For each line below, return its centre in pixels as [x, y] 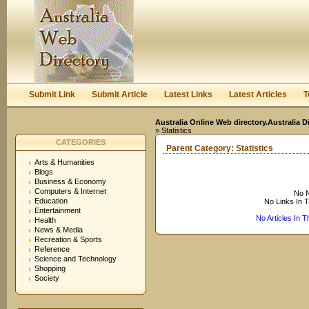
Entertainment [58, 210]
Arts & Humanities [64, 162]
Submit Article [120, 94]
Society [47, 278]
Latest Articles [258, 94]
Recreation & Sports [68, 239]
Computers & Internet [70, 191]
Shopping [50, 268]
